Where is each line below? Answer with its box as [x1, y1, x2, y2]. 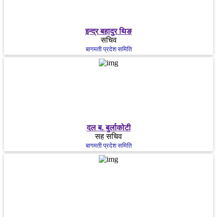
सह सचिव [95, 132, 122, 141]
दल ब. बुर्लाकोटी [86, 124, 131, 132]
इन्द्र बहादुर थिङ [85, 27, 132, 36]
